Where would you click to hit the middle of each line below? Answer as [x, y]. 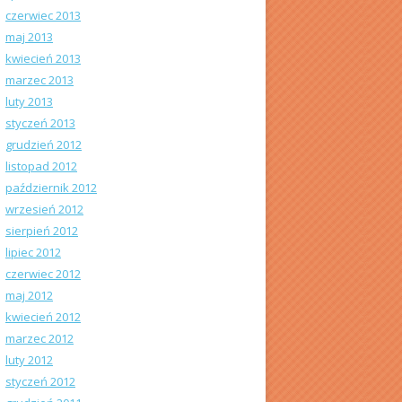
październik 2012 [51, 188]
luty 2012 [29, 360]
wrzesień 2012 [44, 209]
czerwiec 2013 [43, 15]
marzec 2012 [39, 338]
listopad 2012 [41, 166]
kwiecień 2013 [43, 58]
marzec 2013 [39, 80]
